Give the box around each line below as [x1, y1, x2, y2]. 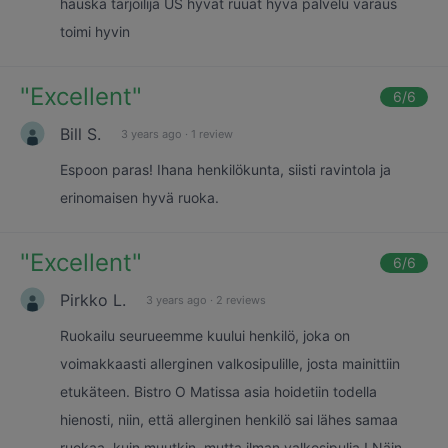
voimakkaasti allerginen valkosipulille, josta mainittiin [60, 355, 400, 372]
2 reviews [216, 292, 266, 307]
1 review [191, 126, 233, 141]
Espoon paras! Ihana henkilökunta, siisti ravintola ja [60, 161, 391, 178]
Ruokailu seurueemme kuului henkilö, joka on [60, 327, 350, 344]
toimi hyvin [60, 23, 130, 40]
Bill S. [60, 123, 101, 144]
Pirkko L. [60, 289, 126, 310]
